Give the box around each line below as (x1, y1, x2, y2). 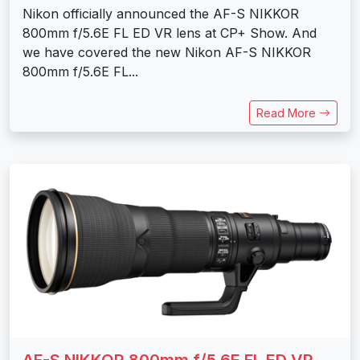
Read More (256, 106, 319, 121)
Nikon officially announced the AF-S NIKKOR (22, 6, 299, 22)
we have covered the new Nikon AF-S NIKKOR (22, 44, 311, 61)
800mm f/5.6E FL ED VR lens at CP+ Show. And (22, 25, 317, 42)
